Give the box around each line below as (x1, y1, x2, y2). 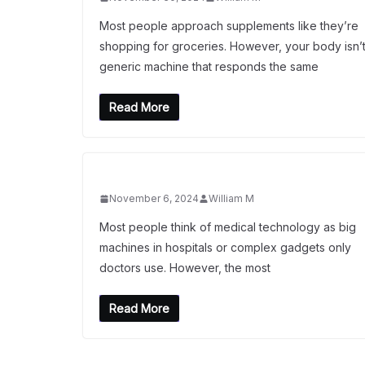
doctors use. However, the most (99, 261, 270, 275)
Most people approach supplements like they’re (99, 19, 358, 33)
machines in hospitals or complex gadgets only (99, 240, 351, 254)
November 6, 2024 (109, 192, 199, 204)
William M (209, 192, 254, 204)
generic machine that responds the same (99, 59, 319, 73)
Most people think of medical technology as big (99, 220, 356, 234)
